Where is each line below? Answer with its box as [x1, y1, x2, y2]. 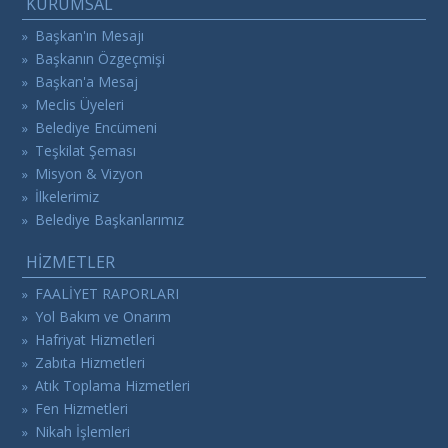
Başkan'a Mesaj [35, 72, 139, 92]
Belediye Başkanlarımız [35, 210, 185, 230]
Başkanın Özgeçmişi [35, 49, 166, 69]
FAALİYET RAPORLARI [35, 284, 180, 304]
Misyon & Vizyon [35, 164, 144, 184]
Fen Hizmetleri [35, 399, 129, 419]
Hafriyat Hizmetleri [35, 330, 156, 350]
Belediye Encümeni [35, 118, 158, 138]
